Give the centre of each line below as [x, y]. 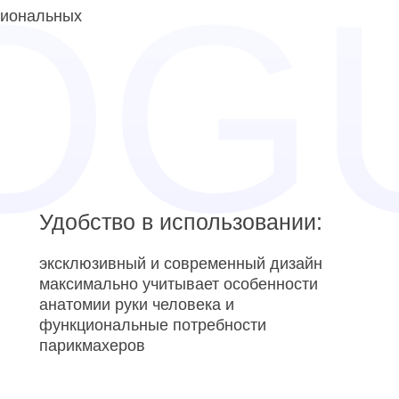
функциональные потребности [152, 325]
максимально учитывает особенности [178, 284]
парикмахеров [92, 346]
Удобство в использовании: [180, 222]
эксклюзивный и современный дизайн [180, 264]
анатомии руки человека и [136, 305]
